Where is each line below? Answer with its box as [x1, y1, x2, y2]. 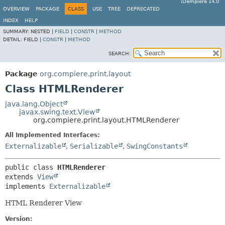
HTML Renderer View [5, 199, 82, 207]
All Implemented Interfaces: [5, 132, 100, 139]
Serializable [70, 142, 118, 150]
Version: [5, 215, 33, 222]
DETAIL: [3, 37, 24, 42]
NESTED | [31, 29, 55, 34]
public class [5, 163, 57, 171]
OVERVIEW [3, 6, 30, 12]
